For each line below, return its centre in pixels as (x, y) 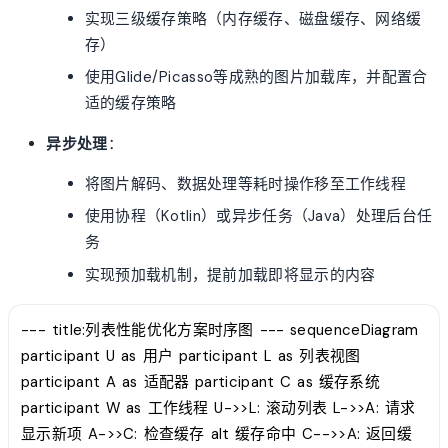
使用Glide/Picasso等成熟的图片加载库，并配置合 (256, 77)
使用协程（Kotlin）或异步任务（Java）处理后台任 (258, 216)
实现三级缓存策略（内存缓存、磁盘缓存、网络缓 (253, 18)
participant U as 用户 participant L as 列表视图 (191, 355)
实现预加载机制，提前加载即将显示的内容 (230, 274)
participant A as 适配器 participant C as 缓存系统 (200, 381)
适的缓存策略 (130, 103)
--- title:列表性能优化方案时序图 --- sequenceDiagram (220, 329)
